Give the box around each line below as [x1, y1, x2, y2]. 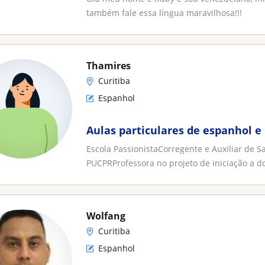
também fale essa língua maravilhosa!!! [86, 7, 242, 18]
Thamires [86, 59, 131, 72]
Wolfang [86, 209, 125, 222]
